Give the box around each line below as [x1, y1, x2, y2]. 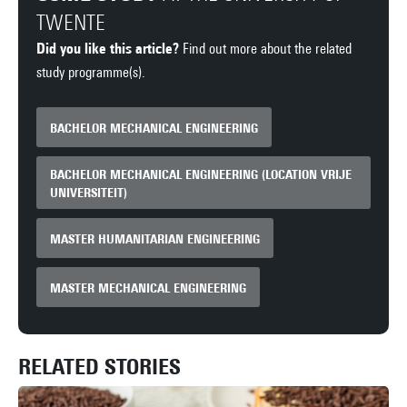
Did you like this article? [36, 39, 179, 57]
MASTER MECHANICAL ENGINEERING [50, 279, 246, 295]
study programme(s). [36, 63, 145, 81]
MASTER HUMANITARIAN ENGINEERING [50, 230, 260, 246]
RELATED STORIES [18, 353, 181, 381]
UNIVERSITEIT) [50, 184, 127, 200]
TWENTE [36, 9, 105, 35]
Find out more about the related [179, 39, 352, 57]
